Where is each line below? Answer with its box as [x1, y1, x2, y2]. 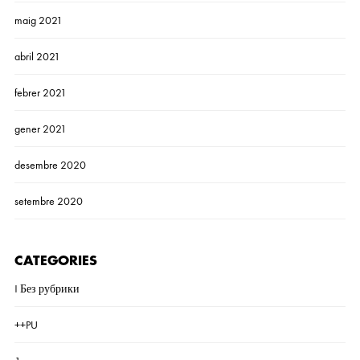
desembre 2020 [14, 157, 86, 172]
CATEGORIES [14, 255, 97, 268]
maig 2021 [14, 13, 63, 27]
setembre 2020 [14, 194, 83, 208]
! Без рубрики [14, 281, 80, 296]
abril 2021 [14, 49, 60, 63]
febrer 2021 [14, 85, 67, 100]
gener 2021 [14, 121, 67, 136]
